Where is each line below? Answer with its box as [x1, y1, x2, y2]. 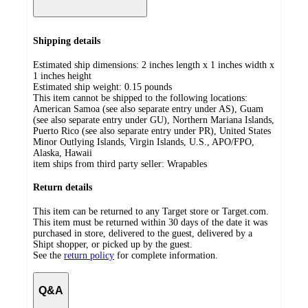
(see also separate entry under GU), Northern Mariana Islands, [33, 114, 274, 125]
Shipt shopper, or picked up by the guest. [33, 239, 192, 250]
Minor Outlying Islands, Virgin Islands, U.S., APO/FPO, [33, 136, 254, 147]
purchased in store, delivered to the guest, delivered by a [33, 228, 252, 239]
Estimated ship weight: [33, 81, 124, 92]
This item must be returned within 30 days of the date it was [33, 217, 267, 228]
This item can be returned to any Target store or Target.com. [33, 206, 269, 217]
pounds [144, 81, 172, 92]
